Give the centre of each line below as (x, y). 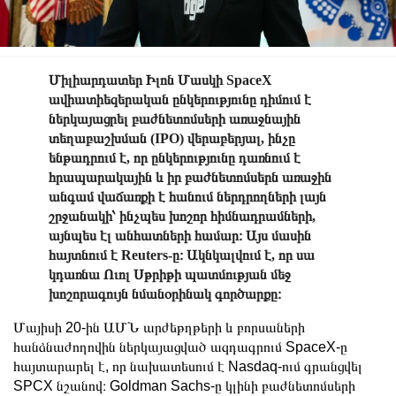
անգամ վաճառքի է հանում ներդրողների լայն (187, 196)
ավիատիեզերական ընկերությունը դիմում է (180, 99)
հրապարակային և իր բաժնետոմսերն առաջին (190, 177)
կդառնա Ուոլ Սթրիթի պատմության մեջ (170, 274)
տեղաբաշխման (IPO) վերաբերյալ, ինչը (172, 138)
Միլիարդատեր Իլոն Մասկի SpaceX (160, 80)
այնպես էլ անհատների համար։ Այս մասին (180, 235)
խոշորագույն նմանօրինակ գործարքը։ (165, 293)
